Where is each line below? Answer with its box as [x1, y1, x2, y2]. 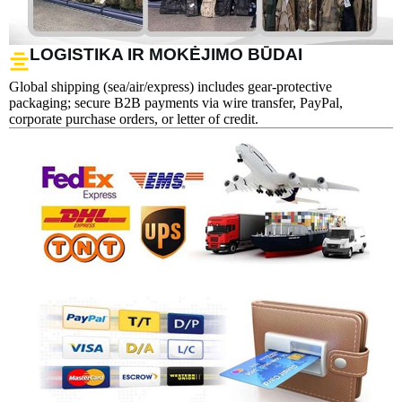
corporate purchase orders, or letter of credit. [9, 110, 258, 127]
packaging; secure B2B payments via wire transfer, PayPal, [9, 94, 343, 110]
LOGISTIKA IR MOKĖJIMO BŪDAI [30, 44, 302, 64]
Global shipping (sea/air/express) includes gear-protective [9, 78, 332, 94]
